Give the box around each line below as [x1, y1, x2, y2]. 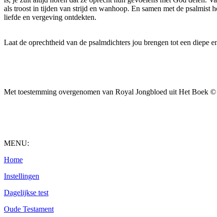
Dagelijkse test [4, 188, 48, 197]
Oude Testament [4, 205, 54, 213]
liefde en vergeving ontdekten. [4, 13, 96, 21]
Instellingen [4, 172, 39, 180]
